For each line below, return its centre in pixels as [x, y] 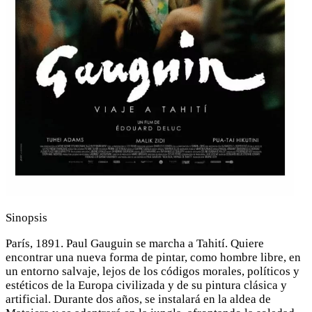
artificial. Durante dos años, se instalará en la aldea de [138, 299]
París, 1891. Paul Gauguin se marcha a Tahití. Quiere [135, 243]
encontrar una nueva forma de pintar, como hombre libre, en [153, 257]
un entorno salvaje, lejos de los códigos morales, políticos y [153, 271]
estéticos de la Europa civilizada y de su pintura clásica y [146, 285]
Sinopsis [26, 217]
